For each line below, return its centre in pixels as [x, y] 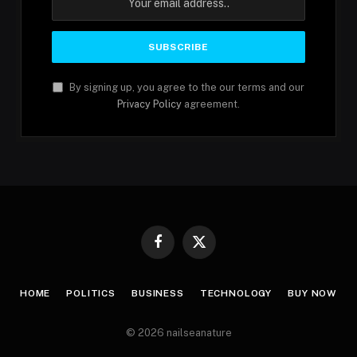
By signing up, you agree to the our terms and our [186, 88]
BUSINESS [158, 294]
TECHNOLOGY [236, 294]
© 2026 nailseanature [178, 333]
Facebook [180, 249]
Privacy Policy [149, 104]
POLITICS [91, 294]
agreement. [211, 104]
